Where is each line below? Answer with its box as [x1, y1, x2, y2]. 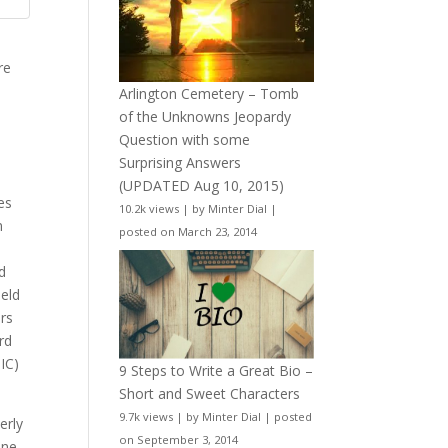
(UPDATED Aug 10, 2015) [119, 175, 285, 195]
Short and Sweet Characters [119, 384, 301, 404]
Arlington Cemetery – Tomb [119, 83, 300, 103]
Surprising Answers [119, 152, 242, 172]
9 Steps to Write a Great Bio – [119, 361, 314, 381]
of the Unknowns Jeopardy [119, 106, 292, 126]
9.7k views [119, 409, 174, 425]
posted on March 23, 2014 [119, 223, 258, 239]
